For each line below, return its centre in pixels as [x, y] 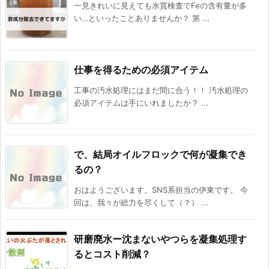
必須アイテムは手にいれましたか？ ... [141, 103]
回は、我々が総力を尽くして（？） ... [141, 203]
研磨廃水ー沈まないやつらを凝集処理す [160, 239]
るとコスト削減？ [112, 254]
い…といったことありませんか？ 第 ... [142, 18]
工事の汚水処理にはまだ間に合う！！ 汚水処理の [161, 90]
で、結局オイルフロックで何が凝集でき [160, 155]
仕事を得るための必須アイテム [141, 70]
